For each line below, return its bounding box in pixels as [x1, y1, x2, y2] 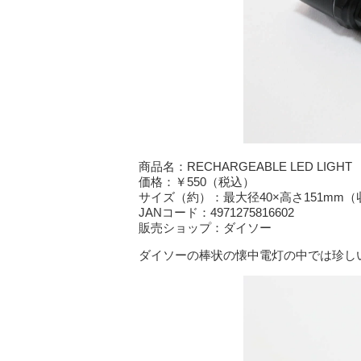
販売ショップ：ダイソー [139, 220, 272, 234]
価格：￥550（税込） [139, 174, 255, 189]
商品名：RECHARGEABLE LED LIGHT [139, 159, 352, 173]
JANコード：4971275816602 [139, 205, 294, 219]
